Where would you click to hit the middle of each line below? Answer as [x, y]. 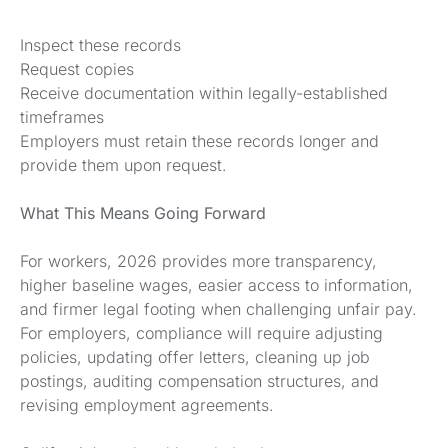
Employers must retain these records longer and [199, 141]
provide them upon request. [123, 165]
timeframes [62, 117]
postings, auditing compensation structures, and [199, 381]
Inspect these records [100, 45]
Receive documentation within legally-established [204, 93]
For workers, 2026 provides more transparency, [198, 261]
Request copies [77, 69]
